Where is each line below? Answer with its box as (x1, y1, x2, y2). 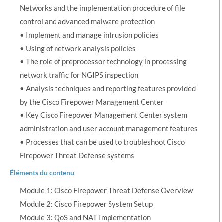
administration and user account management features (20, 123, 198, 133)
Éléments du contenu (10, 168, 74, 177)
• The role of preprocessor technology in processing (20, 56, 187, 66)
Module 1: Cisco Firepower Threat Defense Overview (20, 185, 193, 195)
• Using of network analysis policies (20, 43, 136, 53)
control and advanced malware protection (20, 16, 155, 26)
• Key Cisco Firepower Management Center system (20, 110, 187, 119)
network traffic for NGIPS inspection (20, 70, 138, 79)
